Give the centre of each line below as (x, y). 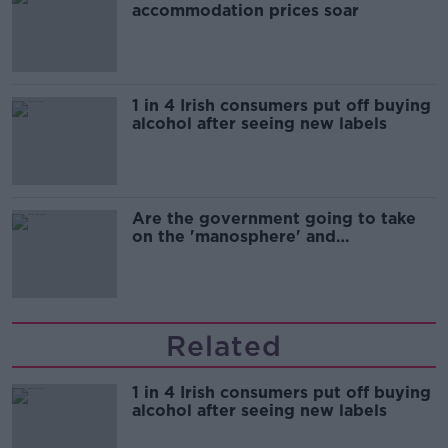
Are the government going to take (274, 218)
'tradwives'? (182, 254)
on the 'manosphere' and (234, 236)
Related (224, 346)
